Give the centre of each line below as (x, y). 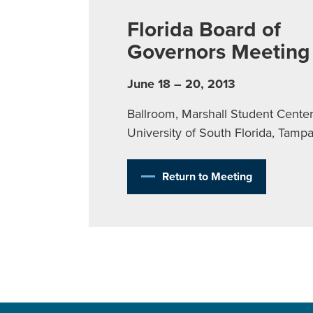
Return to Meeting (207, 176)
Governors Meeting (218, 52)
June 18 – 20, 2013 (181, 83)
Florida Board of (204, 29)
